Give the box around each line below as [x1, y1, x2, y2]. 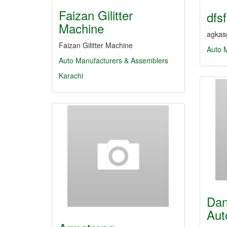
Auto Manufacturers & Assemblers [59, 55, 168, 65]
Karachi [59, 70, 83, 81]
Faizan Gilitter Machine [59, 40, 133, 50]
